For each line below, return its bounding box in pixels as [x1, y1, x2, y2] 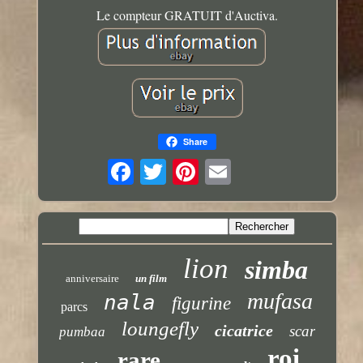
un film [135, 271, 168, 284]
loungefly [121, 317, 199, 340]
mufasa [247, 288, 314, 314]
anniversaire [66, 271, 120, 284]
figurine [172, 293, 232, 314]
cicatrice [214, 321, 273, 340]
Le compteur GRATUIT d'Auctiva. [96, 6, 278, 23]
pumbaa [58, 323, 105, 340]
